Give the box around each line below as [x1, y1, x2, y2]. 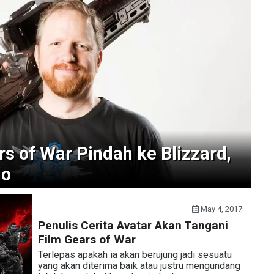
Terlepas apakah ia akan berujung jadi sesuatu [37, 249, 232, 261]
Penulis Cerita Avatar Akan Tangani [37, 218, 228, 232]
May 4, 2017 [199, 204, 243, 213]
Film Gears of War [37, 232, 136, 246]
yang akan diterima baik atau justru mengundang [37, 260, 240, 272]
